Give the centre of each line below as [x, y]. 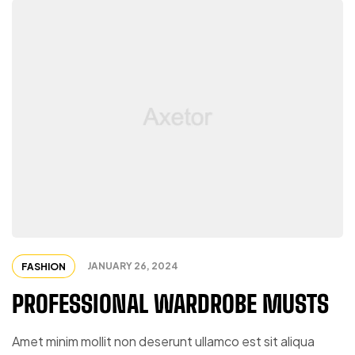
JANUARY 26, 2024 [133, 266]
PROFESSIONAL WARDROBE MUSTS [170, 304]
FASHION [44, 267]
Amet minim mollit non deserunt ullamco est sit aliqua [163, 342]
